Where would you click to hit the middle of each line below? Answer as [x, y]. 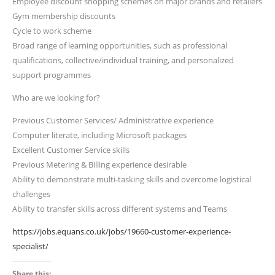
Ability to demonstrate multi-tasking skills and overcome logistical [132, 179]
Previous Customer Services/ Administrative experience [113, 120]
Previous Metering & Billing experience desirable [100, 165]
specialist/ [31, 246]
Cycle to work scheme [52, 31]
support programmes [52, 75]
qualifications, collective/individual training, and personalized [123, 60]
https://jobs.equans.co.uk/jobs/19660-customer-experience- [122, 231]
